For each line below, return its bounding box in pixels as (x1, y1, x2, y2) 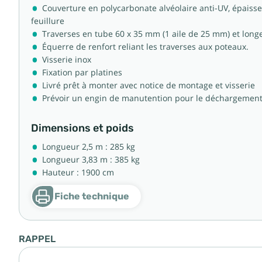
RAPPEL (19, 234, 56, 244)
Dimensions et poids (31, 122, 134, 134)
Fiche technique (54, 191, 129, 202)
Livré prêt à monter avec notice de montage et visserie (42, 81, 255, 90)
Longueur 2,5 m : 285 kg (42, 142, 135, 151)
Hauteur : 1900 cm (42, 168, 114, 177)
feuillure (31, 16, 64, 26)
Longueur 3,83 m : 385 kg (42, 155, 140, 164)
